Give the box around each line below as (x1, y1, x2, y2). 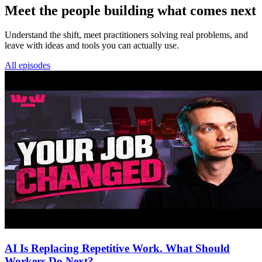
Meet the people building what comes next (5, 2, 256, 18)
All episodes (5, 60, 50, 71)
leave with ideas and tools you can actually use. (5, 40, 179, 51)
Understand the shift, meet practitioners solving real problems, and (5, 30, 248, 40)
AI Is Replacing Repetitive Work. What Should (5, 242, 230, 255)
